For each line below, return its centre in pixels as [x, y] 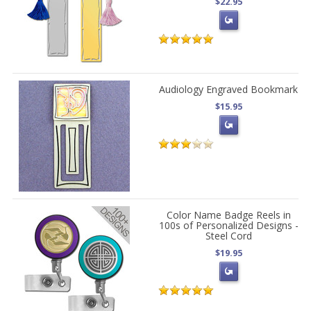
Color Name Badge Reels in [228, 215]
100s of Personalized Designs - [228, 225]
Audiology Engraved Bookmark [229, 89]
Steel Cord [228, 235]
